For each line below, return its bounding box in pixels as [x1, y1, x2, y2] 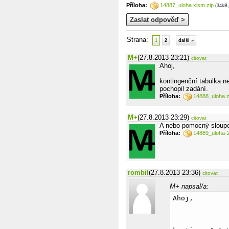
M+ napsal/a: [170, 182, 209, 190]
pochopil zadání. [159, 85, 208, 93]
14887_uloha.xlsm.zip [160, 2, 214, 8]
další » [178, 38, 194, 43]
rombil [128, 169, 149, 176]
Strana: [127, 36, 152, 43]
